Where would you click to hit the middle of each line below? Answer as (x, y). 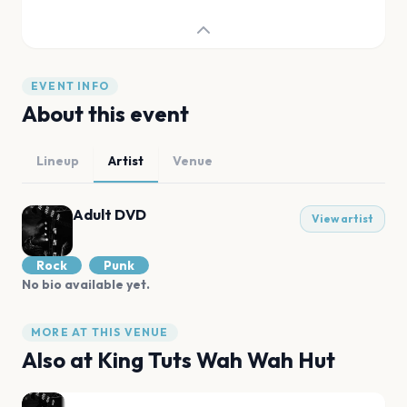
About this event (105, 114)
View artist (342, 218)
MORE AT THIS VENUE (100, 332)
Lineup (58, 161)
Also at (60, 360)
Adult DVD (109, 214)
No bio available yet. (86, 284)
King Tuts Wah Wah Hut (216, 360)
